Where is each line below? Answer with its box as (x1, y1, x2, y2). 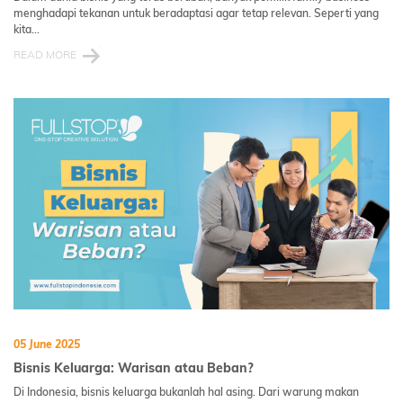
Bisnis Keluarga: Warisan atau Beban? (13, 360, 254, 376)
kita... (13, 22, 40, 36)
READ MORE (13, 47, 76, 61)
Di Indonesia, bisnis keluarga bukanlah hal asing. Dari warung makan (13, 385, 359, 399)
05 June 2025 (13, 337, 80, 351)
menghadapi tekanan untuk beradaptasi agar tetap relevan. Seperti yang (13, 5, 379, 20)
